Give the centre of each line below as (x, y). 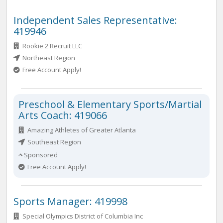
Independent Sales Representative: (95, 20)
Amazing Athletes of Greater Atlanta (81, 130)
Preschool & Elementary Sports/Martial (110, 104)
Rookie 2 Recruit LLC (52, 46)
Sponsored (40, 155)
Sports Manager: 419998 (70, 201)
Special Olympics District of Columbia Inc (82, 216)
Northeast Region (48, 58)
